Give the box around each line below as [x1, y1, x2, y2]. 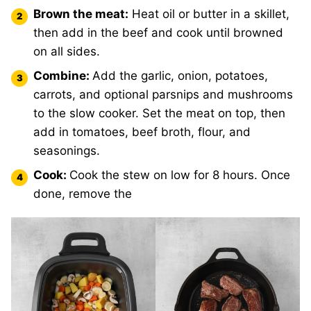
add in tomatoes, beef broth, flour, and [33, 125, 251, 139]
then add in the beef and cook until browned [33, 26, 283, 40]
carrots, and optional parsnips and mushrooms [33, 87, 293, 101]
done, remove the [33, 187, 132, 201]
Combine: [33, 69, 92, 83]
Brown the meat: [33, 7, 128, 21]
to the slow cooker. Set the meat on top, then [33, 106, 285, 120]
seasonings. [33, 144, 100, 158]
